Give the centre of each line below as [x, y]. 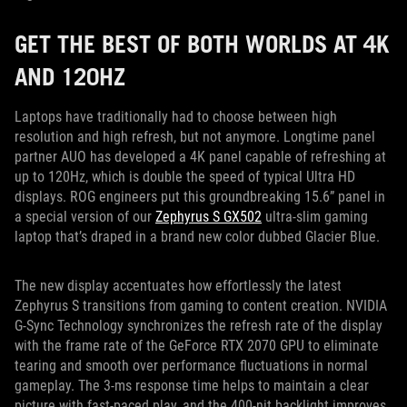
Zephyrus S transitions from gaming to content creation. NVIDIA [201, 306]
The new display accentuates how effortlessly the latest [178, 286]
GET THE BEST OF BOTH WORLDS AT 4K [202, 44]
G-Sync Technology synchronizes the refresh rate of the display [199, 326]
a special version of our [85, 217]
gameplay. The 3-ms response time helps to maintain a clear [192, 386]
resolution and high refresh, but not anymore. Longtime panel [195, 137]
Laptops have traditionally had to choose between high [176, 117]
